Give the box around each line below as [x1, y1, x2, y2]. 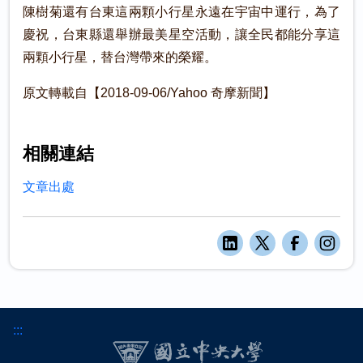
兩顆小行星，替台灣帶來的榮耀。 [23, 50, 217, 64]
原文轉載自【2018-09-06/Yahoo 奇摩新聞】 [23, 86, 275, 100]
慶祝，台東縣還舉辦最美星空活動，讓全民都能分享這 [23, 28, 340, 41]
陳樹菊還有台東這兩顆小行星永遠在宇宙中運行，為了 [23, 5, 340, 19]
